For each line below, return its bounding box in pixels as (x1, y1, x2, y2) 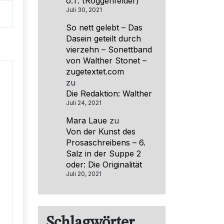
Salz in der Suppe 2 (66, 148, 141, 158)
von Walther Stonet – (66, 55, 146, 65)
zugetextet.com (66, 66, 124, 76)
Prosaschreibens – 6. (66, 137, 145, 147)
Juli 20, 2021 (66, 169, 101, 177)
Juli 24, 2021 (66, 98, 101, 106)
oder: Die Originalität (66, 159, 142, 169)
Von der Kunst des (66, 126, 135, 136)
